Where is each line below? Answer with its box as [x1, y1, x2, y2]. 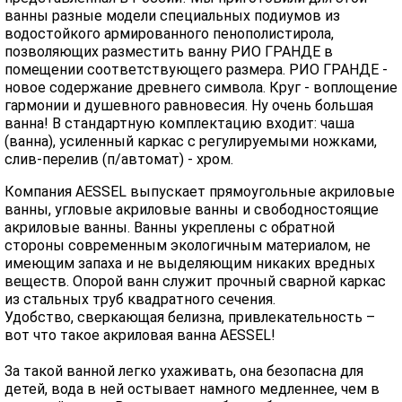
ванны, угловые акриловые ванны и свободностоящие [4, 201, 379, 218]
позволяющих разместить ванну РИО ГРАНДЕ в [4, 43, 333, 60]
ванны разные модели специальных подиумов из [4, 7, 340, 24]
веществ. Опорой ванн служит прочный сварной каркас [4, 273, 386, 290]
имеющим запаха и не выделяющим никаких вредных [4, 255, 375, 272]
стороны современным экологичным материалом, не [4, 237, 371, 254]
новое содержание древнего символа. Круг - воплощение [4, 79, 398, 96]
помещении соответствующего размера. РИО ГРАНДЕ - [4, 61, 388, 78]
